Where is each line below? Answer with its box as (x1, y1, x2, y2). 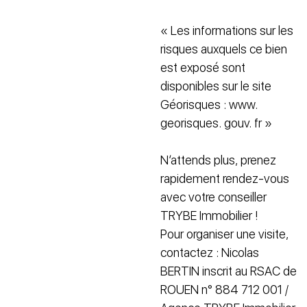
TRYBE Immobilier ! (160, 208, 258, 223)
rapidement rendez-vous (160, 171, 289, 186)
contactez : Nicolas (160, 245, 259, 260)
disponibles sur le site (160, 79, 271, 94)
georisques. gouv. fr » (160, 116, 272, 131)
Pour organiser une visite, (160, 227, 288, 242)
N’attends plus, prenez (160, 153, 276, 168)
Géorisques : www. (160, 97, 258, 112)
